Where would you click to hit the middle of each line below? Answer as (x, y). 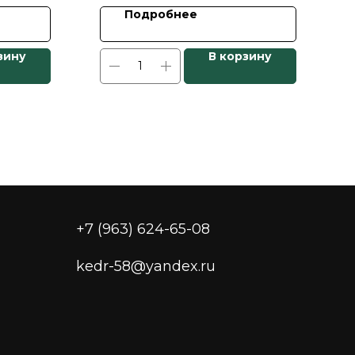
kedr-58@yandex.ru (146, 266)
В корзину (240, 56)
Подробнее (161, 14)
